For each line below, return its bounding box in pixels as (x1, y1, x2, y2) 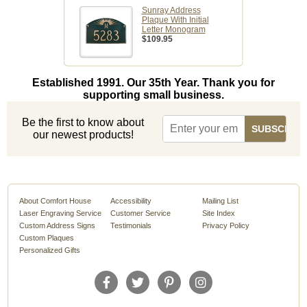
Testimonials (110, 221, 152, 230)
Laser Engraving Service (19, 209, 102, 218)
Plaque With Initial (141, 15, 209, 25)
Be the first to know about (22, 116, 145, 129)
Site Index (201, 209, 235, 218)
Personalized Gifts (19, 246, 81, 255)
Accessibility (110, 197, 152, 206)
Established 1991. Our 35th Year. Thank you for (32, 77, 275, 89)
